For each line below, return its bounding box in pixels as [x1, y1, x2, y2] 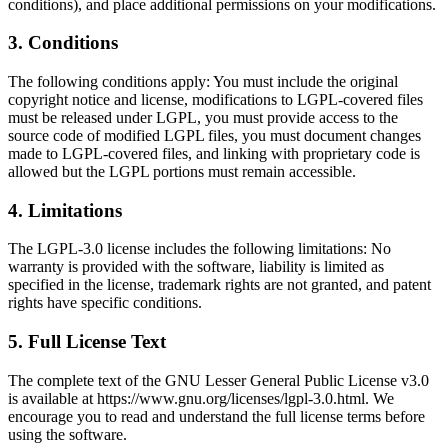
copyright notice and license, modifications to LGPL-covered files [8, 90, 423, 108]
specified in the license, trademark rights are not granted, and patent [8, 276, 431, 294]
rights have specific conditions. [8, 294, 202, 312]
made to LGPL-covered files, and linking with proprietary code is [8, 144, 420, 162]
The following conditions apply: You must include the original [8, 72, 398, 90]
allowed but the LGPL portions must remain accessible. [8, 162, 356, 180]
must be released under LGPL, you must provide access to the [8, 108, 398, 126]
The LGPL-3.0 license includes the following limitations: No [8, 240, 391, 258]
